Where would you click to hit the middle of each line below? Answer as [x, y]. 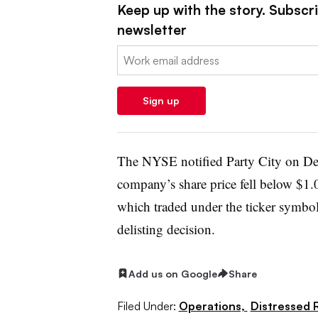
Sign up [161, 100]
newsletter [152, 29]
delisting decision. [166, 229]
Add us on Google [172, 273]
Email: [131, 54]
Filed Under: [146, 306]
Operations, [213, 306]
